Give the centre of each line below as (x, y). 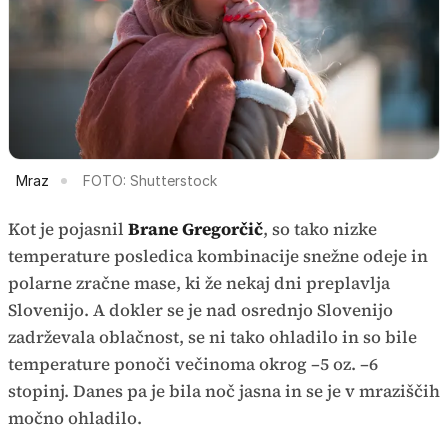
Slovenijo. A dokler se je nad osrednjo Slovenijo (200, 310)
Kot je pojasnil (68, 229)
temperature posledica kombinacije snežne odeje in (218, 256)
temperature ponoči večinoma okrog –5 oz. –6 (193, 364)
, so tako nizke (320, 229)
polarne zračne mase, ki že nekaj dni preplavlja (199, 283)
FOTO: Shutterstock (150, 181)
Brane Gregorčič (195, 229)
